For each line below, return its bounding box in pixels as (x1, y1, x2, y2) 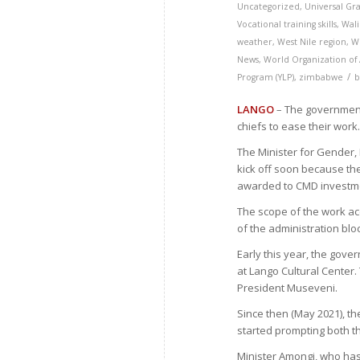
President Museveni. (237, 280, 338, 296)
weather (237, 36, 273, 47)
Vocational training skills (237, 18, 337, 30)
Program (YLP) (237, 72, 295, 83)
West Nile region (277, 36, 347, 47)
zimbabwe (299, 72, 344, 83)
